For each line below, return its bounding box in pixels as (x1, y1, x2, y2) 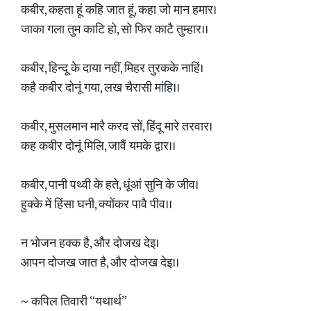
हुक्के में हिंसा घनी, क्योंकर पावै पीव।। (21, 194, 172, 215)
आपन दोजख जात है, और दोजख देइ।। (21, 253, 179, 274)
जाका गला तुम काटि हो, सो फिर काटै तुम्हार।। (21, 19, 208, 40)
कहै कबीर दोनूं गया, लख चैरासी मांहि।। (21, 78, 180, 99)
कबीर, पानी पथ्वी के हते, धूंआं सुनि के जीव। (21, 175, 199, 196)
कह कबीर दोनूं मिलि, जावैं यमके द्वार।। (21, 136, 176, 157)
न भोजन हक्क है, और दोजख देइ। (21, 233, 159, 254)
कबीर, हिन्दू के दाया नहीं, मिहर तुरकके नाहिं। (21, 58, 203, 79)
